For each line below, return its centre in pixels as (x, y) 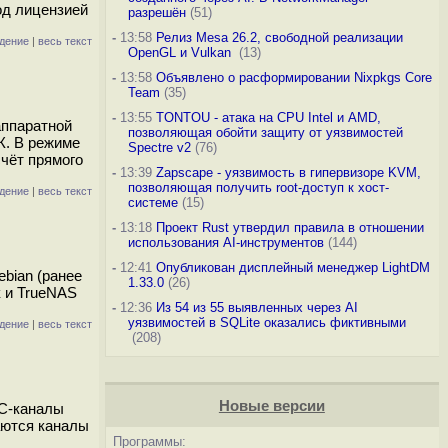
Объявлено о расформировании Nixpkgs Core (293, 77)
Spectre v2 (159, 147)
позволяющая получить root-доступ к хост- (258, 187)
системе (152, 202)
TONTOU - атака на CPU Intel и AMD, (268, 117)
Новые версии (271, 406)
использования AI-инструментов (225, 242)
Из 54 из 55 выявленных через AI (256, 307)
